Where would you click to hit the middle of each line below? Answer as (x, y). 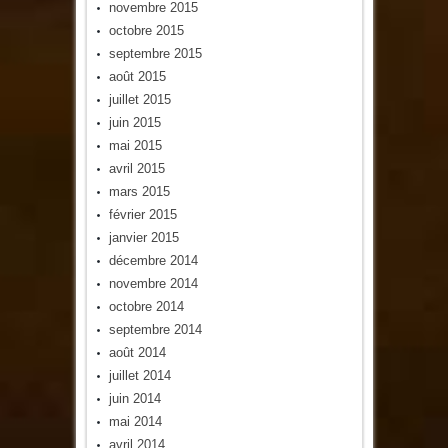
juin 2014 (134, 398)
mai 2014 (135, 421)
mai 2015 (135, 145)
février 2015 (142, 214)
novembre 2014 (153, 283)
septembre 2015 (155, 53)
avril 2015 (136, 168)
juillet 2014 (139, 375)
